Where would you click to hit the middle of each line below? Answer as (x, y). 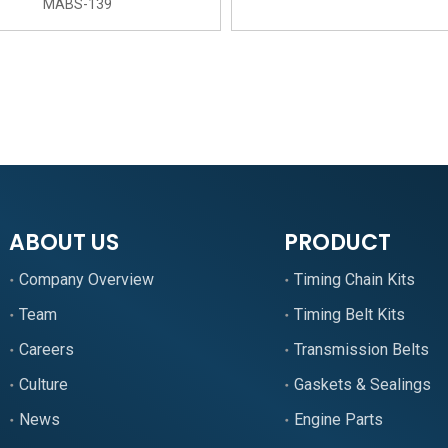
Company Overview (86, 279)
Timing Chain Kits (354, 279)
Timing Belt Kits (349, 314)
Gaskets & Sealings (362, 384)
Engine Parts (338, 419)
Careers (46, 349)
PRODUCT (337, 242)
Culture (43, 384)
